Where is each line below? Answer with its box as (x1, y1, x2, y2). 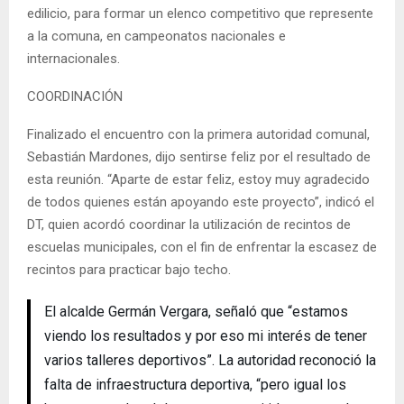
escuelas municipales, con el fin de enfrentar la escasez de (27, 238, 377, 255)
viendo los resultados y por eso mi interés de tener (44, 326, 367, 344)
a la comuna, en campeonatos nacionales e (27, 27, 286, 44)
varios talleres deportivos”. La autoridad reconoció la (44, 351, 376, 369)
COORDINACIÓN (27, 87, 123, 105)
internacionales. (27, 50, 120, 67)
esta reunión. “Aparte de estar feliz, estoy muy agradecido (27, 170, 370, 188)
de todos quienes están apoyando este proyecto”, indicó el (27, 193, 374, 210)
